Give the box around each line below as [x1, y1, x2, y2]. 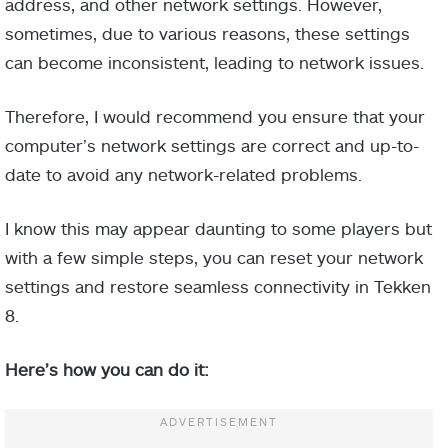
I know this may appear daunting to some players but [5, 218, 432, 239]
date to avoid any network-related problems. [5, 164, 362, 185]
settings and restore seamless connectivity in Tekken [5, 276, 431, 297]
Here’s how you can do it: [5, 359, 209, 380]
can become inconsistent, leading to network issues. [5, 52, 424, 73]
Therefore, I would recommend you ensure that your [5, 106, 425, 127]
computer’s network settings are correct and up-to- [5, 135, 419, 156]
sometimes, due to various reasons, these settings [5, 23, 410, 44]
